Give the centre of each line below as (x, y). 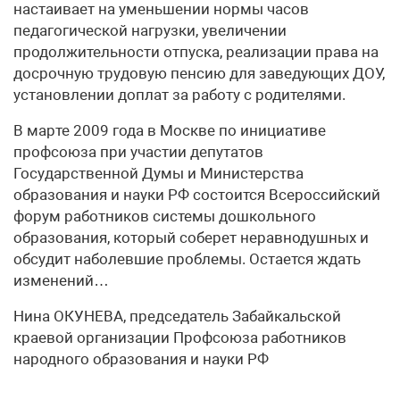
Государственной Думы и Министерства (158, 173)
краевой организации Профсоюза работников (180, 337)
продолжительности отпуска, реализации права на (196, 52)
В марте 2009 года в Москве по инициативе (170, 130)
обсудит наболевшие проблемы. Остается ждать (187, 259)
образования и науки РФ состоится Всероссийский (197, 195)
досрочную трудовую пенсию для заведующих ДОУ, (199, 73)
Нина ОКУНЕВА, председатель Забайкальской (177, 316)
